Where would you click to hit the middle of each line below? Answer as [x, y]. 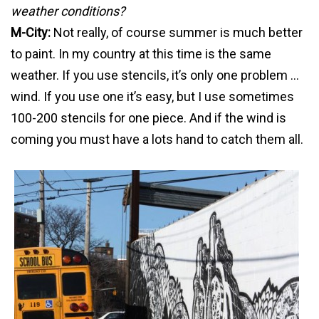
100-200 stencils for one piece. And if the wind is [148, 118]
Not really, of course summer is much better [178, 33]
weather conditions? [68, 11]
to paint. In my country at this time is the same [141, 54]
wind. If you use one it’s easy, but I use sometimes [152, 97]
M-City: [32, 33]
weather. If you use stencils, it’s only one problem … [155, 75]
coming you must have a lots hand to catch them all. [157, 140]
